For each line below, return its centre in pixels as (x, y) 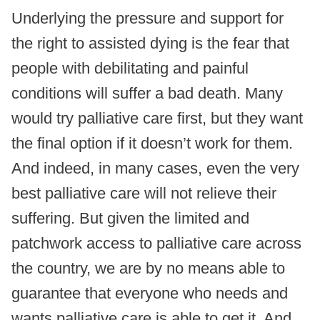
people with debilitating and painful (130, 69)
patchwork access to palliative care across (156, 244)
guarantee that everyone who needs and (150, 294)
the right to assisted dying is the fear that (150, 44)
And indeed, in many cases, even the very (155, 169)
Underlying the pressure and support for (147, 19)
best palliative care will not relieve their (144, 194)
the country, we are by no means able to (148, 269)
